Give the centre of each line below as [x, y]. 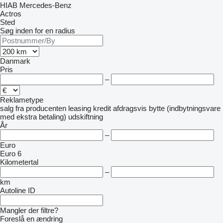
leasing [80, 108]
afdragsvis [130, 108]
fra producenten [41, 108]
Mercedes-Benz [46, 5]
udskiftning [86, 117]
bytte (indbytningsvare [185, 108]
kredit [102, 108]
